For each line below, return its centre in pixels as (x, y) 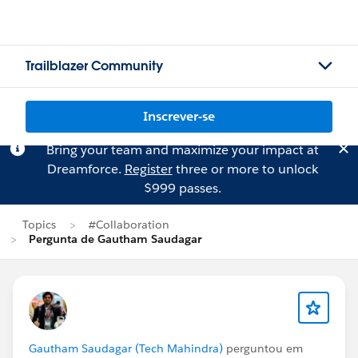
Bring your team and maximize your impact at (182, 150)
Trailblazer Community (94, 66)
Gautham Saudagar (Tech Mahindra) (126, 348)
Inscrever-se (179, 116)
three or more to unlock (245, 169)
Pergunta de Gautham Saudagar (115, 239)
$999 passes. (182, 188)
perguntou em (263, 348)
